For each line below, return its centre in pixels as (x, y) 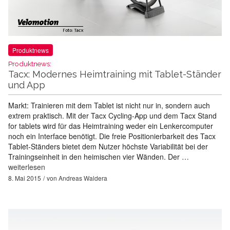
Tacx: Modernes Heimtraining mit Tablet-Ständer (115, 74)
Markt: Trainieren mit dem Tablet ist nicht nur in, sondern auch (109, 106)
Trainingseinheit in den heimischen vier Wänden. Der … (99, 157)
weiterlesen (27, 167)
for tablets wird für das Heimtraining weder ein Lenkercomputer (111, 126)
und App (27, 85)
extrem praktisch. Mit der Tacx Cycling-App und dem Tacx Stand (112, 116)
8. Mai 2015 (25, 178)
